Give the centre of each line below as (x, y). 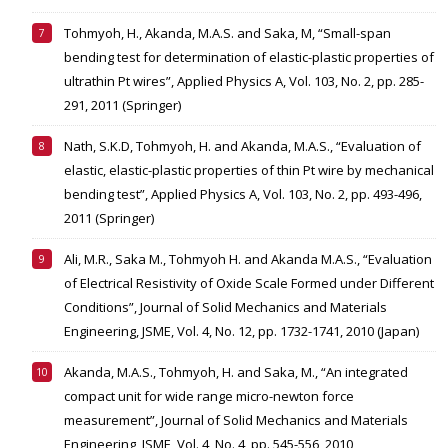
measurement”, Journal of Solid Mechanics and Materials (236, 420)
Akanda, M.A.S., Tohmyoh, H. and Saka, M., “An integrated (236, 372)
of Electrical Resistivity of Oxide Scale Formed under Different (249, 283)
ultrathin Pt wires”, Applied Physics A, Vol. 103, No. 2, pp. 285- (244, 81)
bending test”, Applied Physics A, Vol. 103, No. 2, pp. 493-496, (243, 194)
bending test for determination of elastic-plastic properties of (249, 57)
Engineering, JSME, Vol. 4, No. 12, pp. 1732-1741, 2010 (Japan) (241, 331)
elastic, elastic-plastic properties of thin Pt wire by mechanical (249, 170)
